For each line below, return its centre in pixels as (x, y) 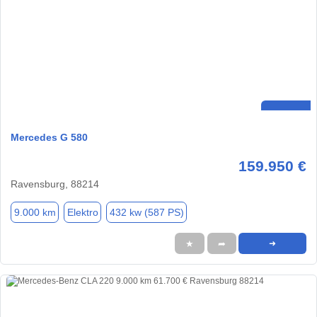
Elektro (82, 212)
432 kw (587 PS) (146, 212)
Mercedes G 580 (49, 138)
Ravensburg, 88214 (55, 184)
